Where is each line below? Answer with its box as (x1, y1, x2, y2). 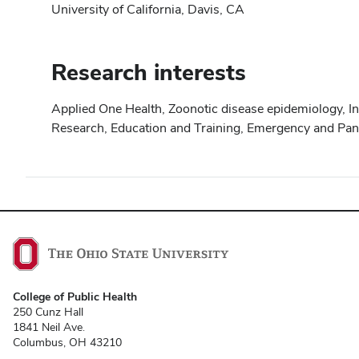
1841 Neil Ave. (13, 320, 85, 335)
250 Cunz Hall (13, 305, 83, 320)
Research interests (51, 58, 246, 87)
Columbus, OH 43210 (13, 335, 122, 350)
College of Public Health (13, 289, 137, 305)
